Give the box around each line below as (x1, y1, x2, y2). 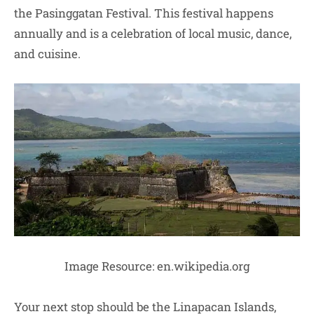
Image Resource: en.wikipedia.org (64, 258, 250, 275)
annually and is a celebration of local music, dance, (14, 25, 292, 41)
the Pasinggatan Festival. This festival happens (14, 4, 273, 21)
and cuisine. (14, 45, 81, 62)
